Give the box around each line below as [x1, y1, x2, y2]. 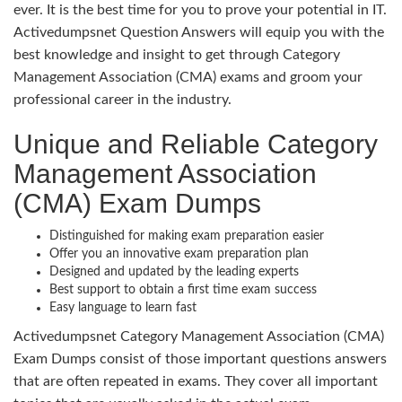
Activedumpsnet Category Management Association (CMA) [13, 328, 384, 344]
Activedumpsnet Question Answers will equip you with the [13, 24, 384, 39]
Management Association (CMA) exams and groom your [13, 69, 363, 84]
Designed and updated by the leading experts [49, 265, 299, 278]
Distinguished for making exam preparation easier [49, 229, 324, 242]
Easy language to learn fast [49, 301, 197, 314]
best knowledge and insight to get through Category [13, 47, 340, 62]
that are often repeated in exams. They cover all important [13, 373, 378, 389]
